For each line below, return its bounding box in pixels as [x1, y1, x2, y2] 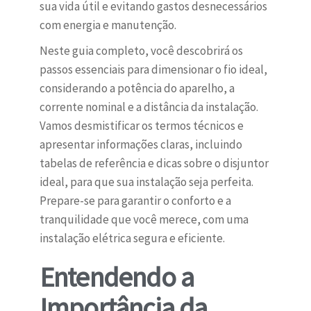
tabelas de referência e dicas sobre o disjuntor [39, 155, 269, 171]
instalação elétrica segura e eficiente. [39, 230, 225, 246]
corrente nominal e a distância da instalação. [39, 99, 258, 115]
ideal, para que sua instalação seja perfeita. [39, 174, 253, 190]
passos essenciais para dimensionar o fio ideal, [39, 62, 267, 78]
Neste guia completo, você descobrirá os [39, 43, 243, 59]
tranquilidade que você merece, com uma [39, 212, 249, 228]
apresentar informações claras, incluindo [39, 137, 242, 153]
